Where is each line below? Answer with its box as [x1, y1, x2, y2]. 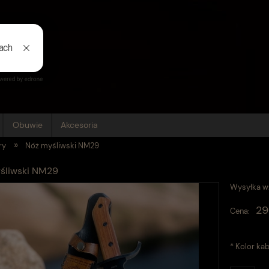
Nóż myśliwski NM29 [25, 141, 99, 151]
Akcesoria [61, 119, 98, 130]
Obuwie [12, 119, 43, 130]
